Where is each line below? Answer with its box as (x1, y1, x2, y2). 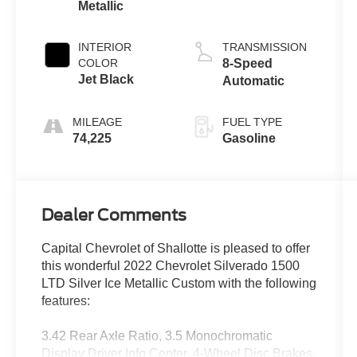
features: (41, 294, 91, 308)
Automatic (222, 74, 284, 88)
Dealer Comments (41, 206, 187, 226)
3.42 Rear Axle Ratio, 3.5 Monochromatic (41, 329, 273, 343)
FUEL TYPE (222, 116, 282, 129)
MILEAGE (73, 116, 123, 129)
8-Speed (222, 57, 273, 71)
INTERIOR (78, 41, 132, 54)
